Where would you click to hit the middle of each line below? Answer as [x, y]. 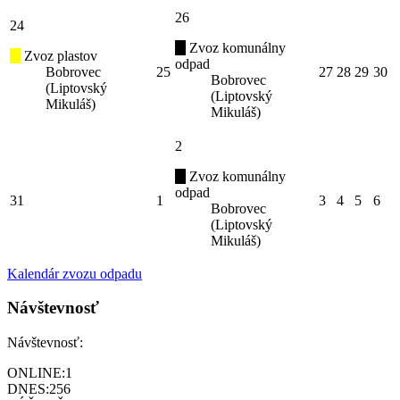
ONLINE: [36, 373]
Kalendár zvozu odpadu [75, 273]
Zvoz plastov [59, 55]
